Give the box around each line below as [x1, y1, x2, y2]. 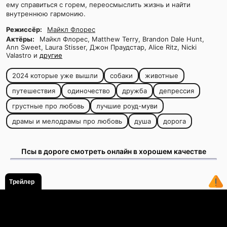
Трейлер [9, 178, 34, 186]
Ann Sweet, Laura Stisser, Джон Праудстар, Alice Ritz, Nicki [6, 43, 197, 52]
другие [40, 51, 62, 60]
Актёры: [6, 35, 34, 44]
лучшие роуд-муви [96, 102, 158, 110]
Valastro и [6, 51, 40, 60]
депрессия [159, 87, 194, 95]
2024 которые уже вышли [12, 71, 98, 80]
